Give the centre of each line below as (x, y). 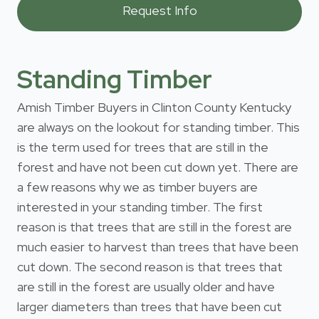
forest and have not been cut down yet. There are (158, 167)
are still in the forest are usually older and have (146, 286)
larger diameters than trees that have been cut (150, 306)
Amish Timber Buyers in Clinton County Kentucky (154, 107)
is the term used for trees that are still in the (143, 147)
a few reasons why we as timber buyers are (137, 187)
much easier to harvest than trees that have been (158, 246)
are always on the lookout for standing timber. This (158, 127)
